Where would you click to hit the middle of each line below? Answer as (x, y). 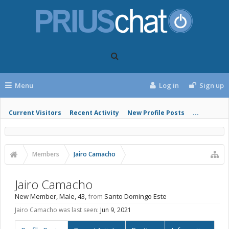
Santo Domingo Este (135, 196)
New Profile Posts (156, 113)
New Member (36, 196)
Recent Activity (94, 113)
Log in (169, 85)
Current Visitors (35, 113)
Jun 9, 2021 (116, 210)
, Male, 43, (72, 196)
